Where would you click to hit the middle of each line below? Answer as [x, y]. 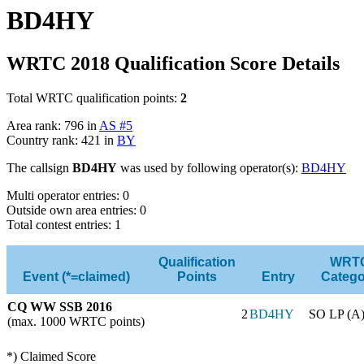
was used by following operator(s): [209, 167]
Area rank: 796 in [53, 125]
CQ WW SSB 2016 [60, 306]
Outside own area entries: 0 [76, 210]
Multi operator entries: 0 [68, 195]
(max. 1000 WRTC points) [76, 321]
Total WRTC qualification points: [93, 97]
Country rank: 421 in [62, 140]
